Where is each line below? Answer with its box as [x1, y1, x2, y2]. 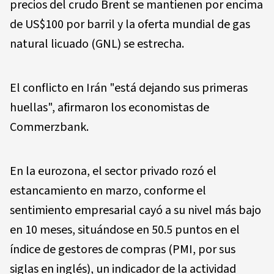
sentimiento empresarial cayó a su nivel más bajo [10, 201, 261, 219]
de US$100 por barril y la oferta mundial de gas [10, 15, 250, 33]
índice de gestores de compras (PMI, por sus [10, 240, 235, 258]
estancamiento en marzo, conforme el [10, 182, 206, 199]
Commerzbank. [10, 118, 89, 136]
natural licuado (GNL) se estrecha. [10, 35, 184, 53]
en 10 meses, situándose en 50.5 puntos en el [10, 221, 240, 239]
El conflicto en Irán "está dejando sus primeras [10, 79, 248, 97]
